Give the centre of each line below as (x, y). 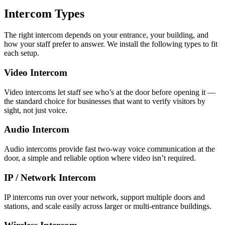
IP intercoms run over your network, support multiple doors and (104, 197)
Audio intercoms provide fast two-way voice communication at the (109, 149)
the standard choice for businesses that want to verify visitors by (105, 101)
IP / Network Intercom (50, 177)
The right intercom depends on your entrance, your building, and (106, 35)
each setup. (22, 53)
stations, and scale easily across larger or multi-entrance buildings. (108, 206)
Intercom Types (44, 14)
